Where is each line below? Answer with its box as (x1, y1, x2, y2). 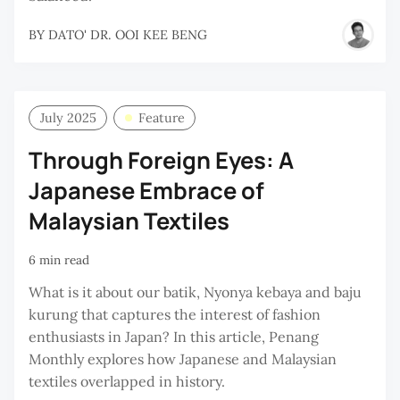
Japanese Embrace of (29, 175, 264, 207)
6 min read (29, 251, 89, 268)
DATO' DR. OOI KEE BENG (48, 26, 207, 43)
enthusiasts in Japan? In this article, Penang (29, 328, 319, 346)
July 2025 (39, 110, 96, 127)
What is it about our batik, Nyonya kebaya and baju (29, 283, 362, 302)
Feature (137, 110, 185, 127)
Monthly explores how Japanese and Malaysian (29, 350, 337, 369)
